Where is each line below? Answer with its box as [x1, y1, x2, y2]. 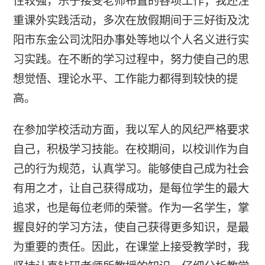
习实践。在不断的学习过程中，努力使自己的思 [12, 53, 249, 66]
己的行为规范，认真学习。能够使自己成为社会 [12, 162, 249, 175]
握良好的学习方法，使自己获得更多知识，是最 [12, 221, 249, 234]
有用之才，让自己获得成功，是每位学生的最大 [12, 182, 249, 195]
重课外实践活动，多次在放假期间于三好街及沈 [12, 14, 249, 27]
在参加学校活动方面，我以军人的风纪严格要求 [12, 123, 249, 136]
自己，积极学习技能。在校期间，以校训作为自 [12, 143, 249, 156]
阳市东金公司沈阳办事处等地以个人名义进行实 [12, 34, 249, 47]
